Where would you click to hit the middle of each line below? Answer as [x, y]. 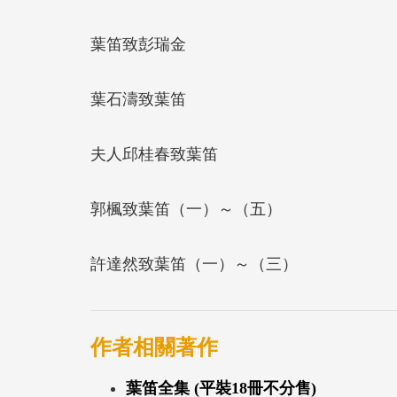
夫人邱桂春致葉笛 [154, 154]
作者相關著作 [154, 347]
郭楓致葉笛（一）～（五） [186, 209]
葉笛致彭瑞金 [138, 44]
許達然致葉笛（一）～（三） [194, 264]
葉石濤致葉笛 [138, 99]
